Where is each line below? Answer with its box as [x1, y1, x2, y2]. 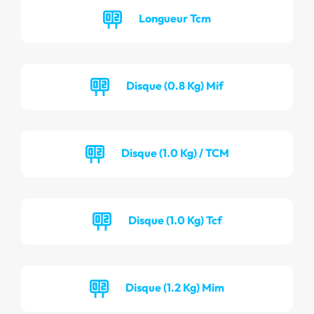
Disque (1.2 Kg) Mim [125, 280, 224, 294]
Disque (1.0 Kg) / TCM [121, 145, 229, 160]
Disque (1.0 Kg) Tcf [128, 212, 222, 227]
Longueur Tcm [139, 11, 211, 25]
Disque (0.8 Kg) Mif [126, 78, 224, 93]
